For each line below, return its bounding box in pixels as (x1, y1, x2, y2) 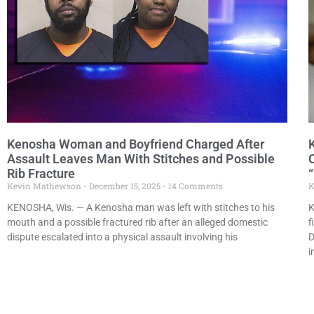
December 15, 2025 (87, 179, 163, 191)
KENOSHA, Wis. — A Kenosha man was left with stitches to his (7, 201, 275, 213)
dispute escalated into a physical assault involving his (7, 231, 238, 243)
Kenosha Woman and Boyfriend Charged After (7, 136, 264, 151)
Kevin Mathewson (7, 179, 83, 191)
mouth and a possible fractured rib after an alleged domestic (7, 216, 268, 228)
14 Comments (166, 179, 223, 191)
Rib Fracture (7, 165, 75, 181)
